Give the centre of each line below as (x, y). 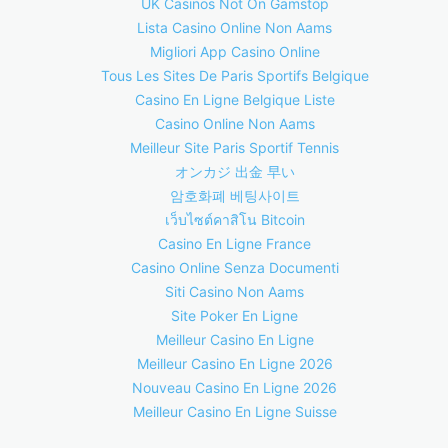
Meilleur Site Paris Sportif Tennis (234, 147)
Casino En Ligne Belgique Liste (234, 99)
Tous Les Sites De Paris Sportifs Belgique (234, 75)
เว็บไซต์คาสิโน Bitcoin (234, 219)
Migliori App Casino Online (234, 51)
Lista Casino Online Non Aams (234, 27)
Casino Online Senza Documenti (234, 267)
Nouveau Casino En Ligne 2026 (234, 387)
